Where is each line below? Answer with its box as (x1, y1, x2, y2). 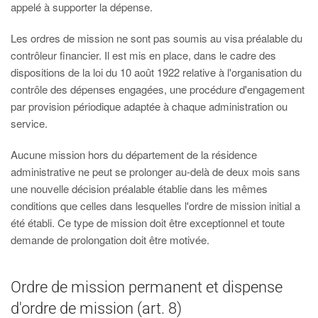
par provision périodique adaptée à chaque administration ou (11, 99, 287, 114)
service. (11, 116, 48, 131)
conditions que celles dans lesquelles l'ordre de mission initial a (11, 198, 300, 213)
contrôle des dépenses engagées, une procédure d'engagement (11, 82, 305, 97)
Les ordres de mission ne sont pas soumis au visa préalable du (11, 31, 302, 45)
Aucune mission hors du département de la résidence (11, 147, 257, 162)
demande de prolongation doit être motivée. (11, 232, 209, 247)
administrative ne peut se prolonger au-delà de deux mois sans (11, 164, 300, 179)
